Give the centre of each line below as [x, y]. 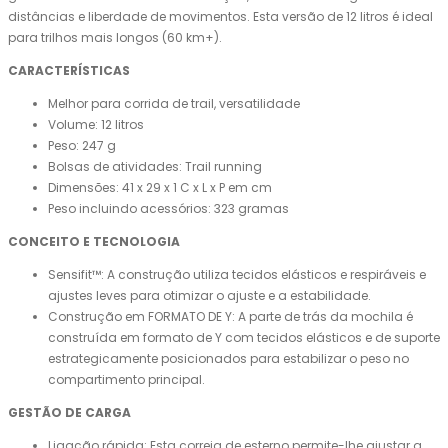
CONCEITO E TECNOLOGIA [94, 242]
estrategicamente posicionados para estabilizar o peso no [228, 359]
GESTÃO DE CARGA [69, 413]
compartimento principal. [126, 380]
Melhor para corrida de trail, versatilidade [174, 104]
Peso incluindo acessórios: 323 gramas [168, 209]
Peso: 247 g [82, 146]
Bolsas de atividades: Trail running [155, 167]
